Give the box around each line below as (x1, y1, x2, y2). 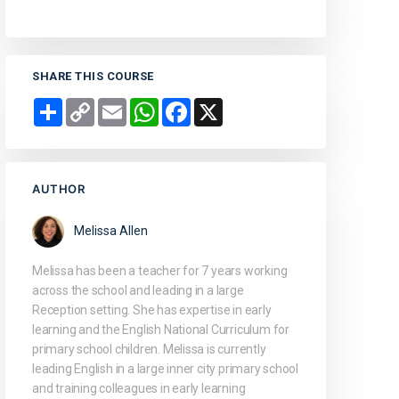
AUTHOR (32, 182, 85, 197)
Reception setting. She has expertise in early (32, 303, 272, 318)
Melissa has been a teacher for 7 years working (32, 264, 288, 279)
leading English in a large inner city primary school (32, 362, 299, 377)
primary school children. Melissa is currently (32, 342, 266, 357)
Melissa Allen (74, 224, 148, 239)
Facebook (191, 98, 245, 113)
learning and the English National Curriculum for (32, 322, 289, 338)
